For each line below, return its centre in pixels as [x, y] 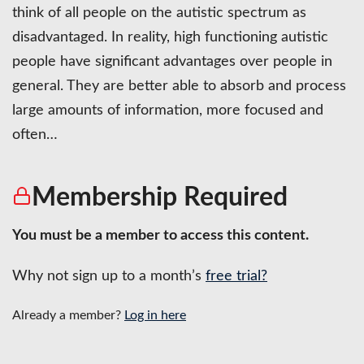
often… [35, 134]
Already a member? [68, 315]
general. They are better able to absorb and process [179, 86]
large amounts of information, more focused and [168, 110]
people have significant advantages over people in [172, 61]
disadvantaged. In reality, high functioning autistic [170, 37]
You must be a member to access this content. [160, 235]
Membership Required [160, 197]
